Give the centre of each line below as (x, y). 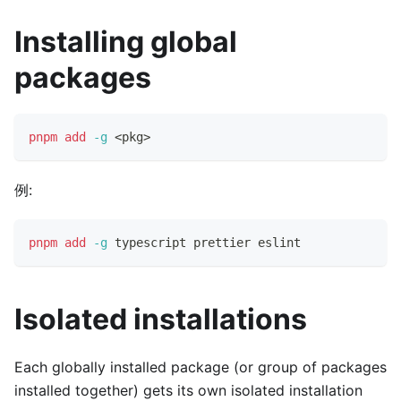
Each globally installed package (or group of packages (200, 367)
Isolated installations (161, 319)
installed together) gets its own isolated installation (188, 390)
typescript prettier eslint (204, 242)
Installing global (126, 41)
